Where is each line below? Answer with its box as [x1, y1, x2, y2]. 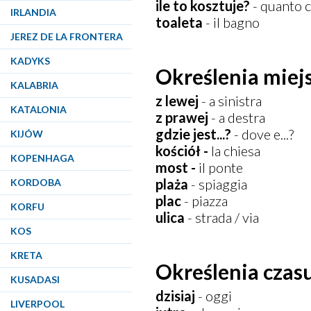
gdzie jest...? [155, 126, 232, 142]
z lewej [155, 92, 202, 109]
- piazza [181, 192, 228, 209]
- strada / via [187, 209, 260, 226]
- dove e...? [231, 126, 294, 142]
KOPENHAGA [10, 152, 74, 164]
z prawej [155, 109, 209, 126]
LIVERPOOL [10, 298, 65, 310]
